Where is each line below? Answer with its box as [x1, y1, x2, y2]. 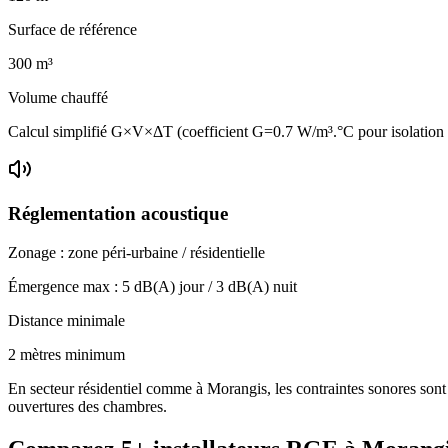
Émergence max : [8, 277, 122, 295]
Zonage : [8, 243, 68, 261]
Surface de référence [8, 20, 137, 38]
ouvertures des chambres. [8, 397, 167, 415]
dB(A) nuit [224, 277, 297, 295]
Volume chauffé [8, 88, 108, 106]
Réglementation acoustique [8, 203, 228, 225]
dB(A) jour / [130, 277, 216, 295]
